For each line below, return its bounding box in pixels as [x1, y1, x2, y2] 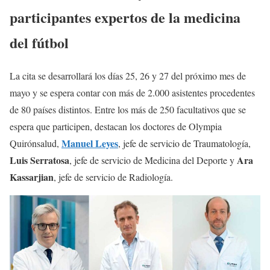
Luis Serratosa [10, 153, 69, 168]
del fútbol [10, 32, 69, 54]
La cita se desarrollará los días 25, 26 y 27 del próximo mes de [10, 69, 246, 83]
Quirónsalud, [10, 137, 61, 150]
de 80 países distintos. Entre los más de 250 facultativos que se [10, 103, 246, 116]
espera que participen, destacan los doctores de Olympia [10, 120, 222, 133]
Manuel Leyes [61, 136, 118, 151]
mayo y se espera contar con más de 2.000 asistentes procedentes [10, 86, 255, 99]
